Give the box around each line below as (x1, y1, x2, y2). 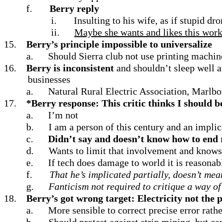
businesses (28, 74, 70, 85)
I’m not (48, 110, 78, 120)
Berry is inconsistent (26, 62, 114, 73)
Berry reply (50, 3, 99, 14)
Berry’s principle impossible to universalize (26, 39, 212, 50)
